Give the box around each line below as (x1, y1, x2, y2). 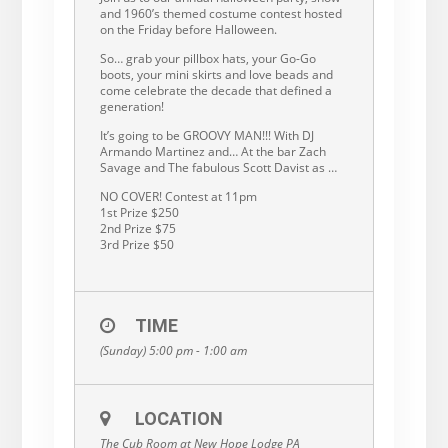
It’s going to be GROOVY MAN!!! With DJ (99, 126, 314, 144)
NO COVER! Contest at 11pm (99, 187, 257, 205)
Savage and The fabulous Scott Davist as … (99, 158, 337, 176)
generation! (99, 97, 164, 115)
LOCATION (134, 407, 223, 429)
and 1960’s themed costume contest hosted (99, 4, 342, 22)
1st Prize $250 (99, 203, 179, 221)
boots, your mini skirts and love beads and (99, 65, 333, 83)
